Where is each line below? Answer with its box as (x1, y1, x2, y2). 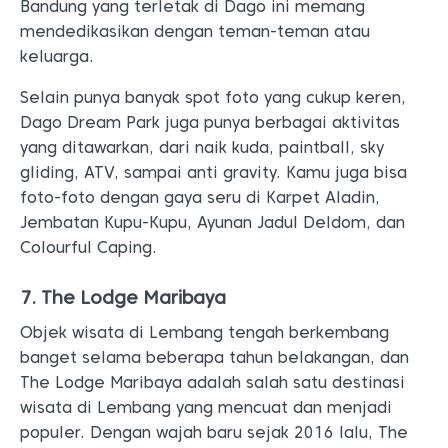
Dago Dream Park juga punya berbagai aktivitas (20, 113, 400, 132)
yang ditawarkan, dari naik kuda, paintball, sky (20, 138, 384, 157)
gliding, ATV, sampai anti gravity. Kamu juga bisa (20, 163, 407, 182)
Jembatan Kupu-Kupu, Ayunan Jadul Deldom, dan (20, 213, 405, 232)
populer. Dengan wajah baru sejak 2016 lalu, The (20, 423, 408, 442)
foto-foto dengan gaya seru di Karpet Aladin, (20, 188, 380, 207)
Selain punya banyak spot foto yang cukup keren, (20, 88, 406, 107)
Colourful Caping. (20, 238, 157, 257)
